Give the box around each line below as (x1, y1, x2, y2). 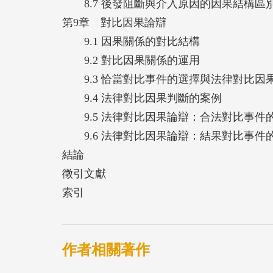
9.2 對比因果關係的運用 (62, 54, 200, 66)
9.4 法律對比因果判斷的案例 (62, 91, 222, 104)
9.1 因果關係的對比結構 (62, 35, 200, 48)
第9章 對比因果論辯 (62, 16, 166, 29)
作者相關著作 (62, 241, 150, 258)
